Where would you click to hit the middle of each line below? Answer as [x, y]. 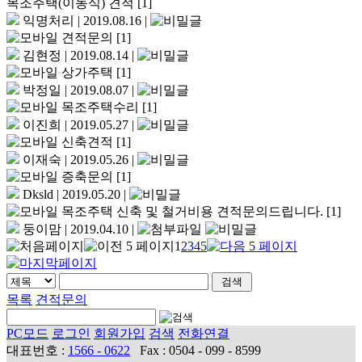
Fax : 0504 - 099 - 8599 [200, 350]
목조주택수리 [100, 107]
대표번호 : [37, 350]
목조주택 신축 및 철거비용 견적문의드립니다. [192, 211]
